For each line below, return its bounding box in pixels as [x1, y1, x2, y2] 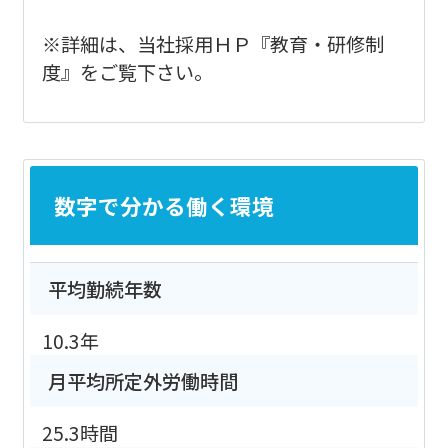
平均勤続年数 [47, 275, 162, 304]
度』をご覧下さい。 [41, 57, 213, 86]
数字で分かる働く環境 [53, 189, 274, 221]
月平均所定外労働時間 [47, 367, 238, 396]
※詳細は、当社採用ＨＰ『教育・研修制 [41, 29, 384, 58]
